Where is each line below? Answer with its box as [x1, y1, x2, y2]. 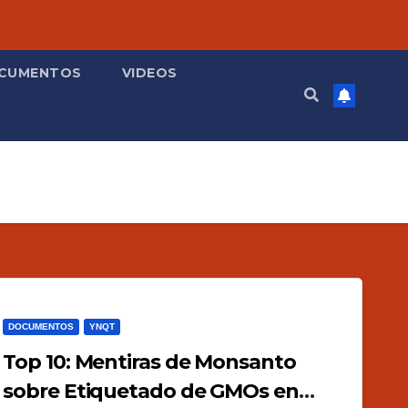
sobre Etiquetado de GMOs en [3, 378, 299, 403]
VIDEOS [121, 64, 178, 81]
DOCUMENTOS [8, 321, 75, 331]
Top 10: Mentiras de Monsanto [3, 349, 296, 374]
